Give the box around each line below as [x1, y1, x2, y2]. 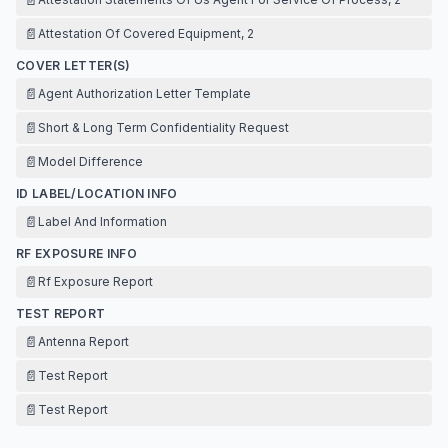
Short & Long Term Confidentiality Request [38, 120, 289, 135]
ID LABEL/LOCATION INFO [16, 186, 178, 201]
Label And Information [38, 214, 167, 229]
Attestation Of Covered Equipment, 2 [38, 26, 254, 41]
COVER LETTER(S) [16, 58, 131, 73]
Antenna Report [38, 334, 129, 349]
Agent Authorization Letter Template [38, 86, 251, 101]
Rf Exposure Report [38, 274, 153, 289]
